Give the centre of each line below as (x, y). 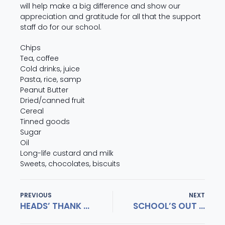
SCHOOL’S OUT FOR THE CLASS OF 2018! (202, 206)
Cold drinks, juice (50, 69)
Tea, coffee (39, 58)
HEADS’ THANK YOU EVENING (86, 206)
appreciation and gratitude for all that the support (110, 16)
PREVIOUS (36, 195)
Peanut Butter (44, 90)
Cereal (32, 111)
